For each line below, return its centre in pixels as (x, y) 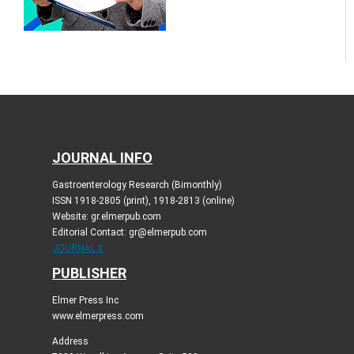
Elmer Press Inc (85, 300)
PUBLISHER (89, 273)
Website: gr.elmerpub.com (106, 216)
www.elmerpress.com (98, 316)
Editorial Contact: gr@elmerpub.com (129, 232)
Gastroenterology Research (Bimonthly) (137, 185)
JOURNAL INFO (102, 157)
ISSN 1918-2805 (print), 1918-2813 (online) (143, 200)
